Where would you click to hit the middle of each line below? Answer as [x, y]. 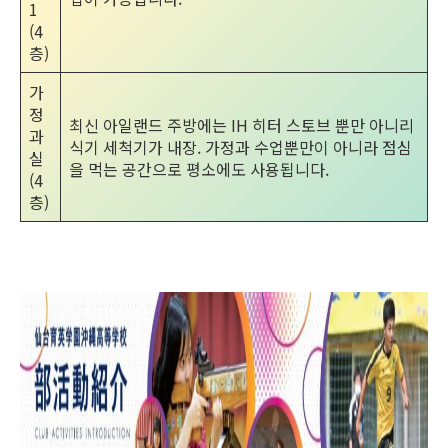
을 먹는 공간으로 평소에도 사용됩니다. [199, 168]
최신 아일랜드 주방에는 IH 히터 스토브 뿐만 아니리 [241, 124]
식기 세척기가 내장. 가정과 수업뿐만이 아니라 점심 [240, 146]
